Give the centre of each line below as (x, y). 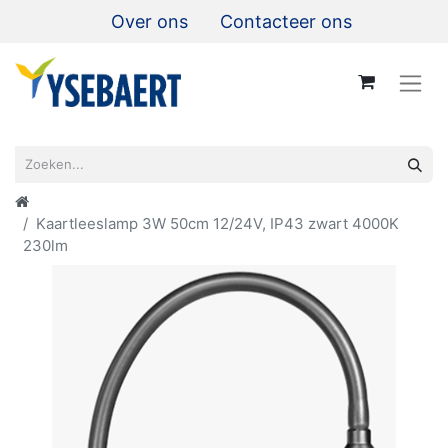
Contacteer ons (286, 21)
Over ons (149, 21)
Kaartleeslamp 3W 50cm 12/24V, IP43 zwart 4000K (217, 223)
